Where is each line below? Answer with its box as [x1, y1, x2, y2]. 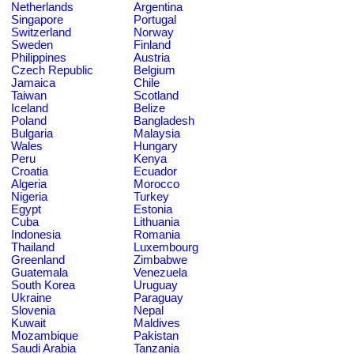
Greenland [11, 253, 65, 266]
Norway [134, 25, 174, 39]
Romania [134, 228, 180, 241]
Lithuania [134, 215, 179, 228]
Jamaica [11, 76, 55, 89]
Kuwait [11, 316, 46, 330]
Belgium [134, 63, 175, 77]
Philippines [11, 51, 66, 64]
